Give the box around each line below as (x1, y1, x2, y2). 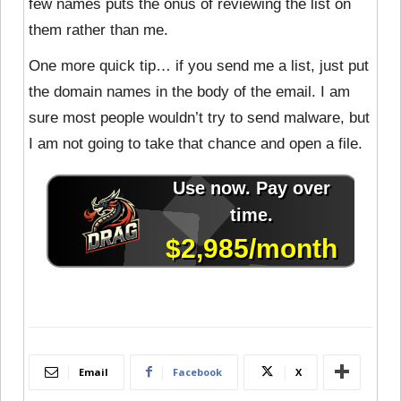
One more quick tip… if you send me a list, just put (29, 56, 369, 74)
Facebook (173, 364, 222, 379)
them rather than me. (29, 21, 168, 38)
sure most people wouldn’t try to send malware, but (29, 108, 370, 126)
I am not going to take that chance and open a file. (29, 134, 363, 152)
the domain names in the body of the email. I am (29, 82, 350, 100)
